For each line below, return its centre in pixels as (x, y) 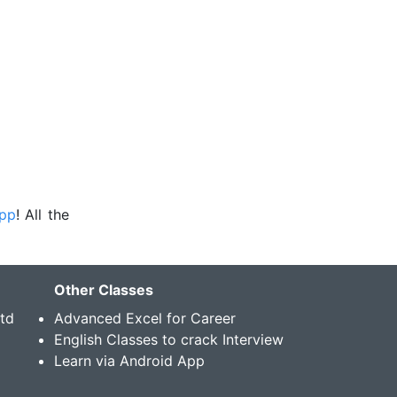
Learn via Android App (129, 360)
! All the (43, 214)
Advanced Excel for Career (145, 318)
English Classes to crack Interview (169, 339)
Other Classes (104, 289)
